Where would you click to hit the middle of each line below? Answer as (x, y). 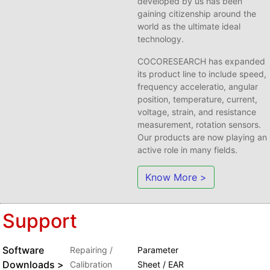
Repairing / (92, 250)
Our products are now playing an (202, 137)
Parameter (158, 250)
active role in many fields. (188, 149)
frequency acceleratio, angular (198, 86)
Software (24, 250)
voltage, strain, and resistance (197, 111)
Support (50, 221)
